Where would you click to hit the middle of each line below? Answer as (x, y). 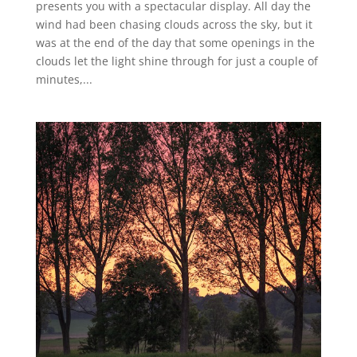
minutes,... (64, 79)
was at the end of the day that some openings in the (175, 43)
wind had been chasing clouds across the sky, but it (174, 24)
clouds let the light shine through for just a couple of (177, 61)
